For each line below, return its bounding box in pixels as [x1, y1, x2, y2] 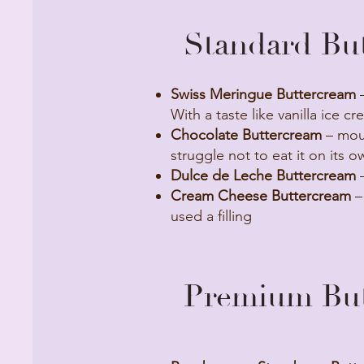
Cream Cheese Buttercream [171, 187, 351, 205]
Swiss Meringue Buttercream [171, 85, 356, 103]
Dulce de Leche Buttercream [171, 167, 356, 184]
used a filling [171, 207, 252, 225]
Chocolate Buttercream [171, 126, 322, 144]
